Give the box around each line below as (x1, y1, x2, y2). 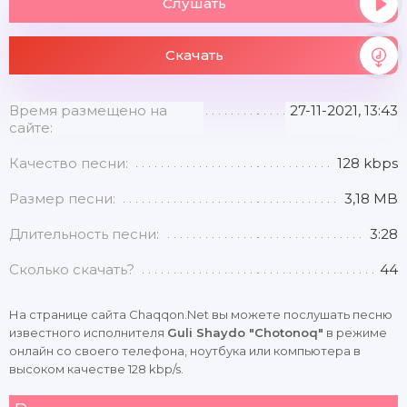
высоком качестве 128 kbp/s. (9, 362, 184, 376)
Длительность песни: (9, 225, 159, 243)
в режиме (323, 325, 387, 340)
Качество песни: (9, 154, 128, 172)
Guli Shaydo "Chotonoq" (167, 325, 323, 340)
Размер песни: (9, 190, 115, 207)
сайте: (9, 119, 53, 136)
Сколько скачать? (9, 261, 134, 278)
